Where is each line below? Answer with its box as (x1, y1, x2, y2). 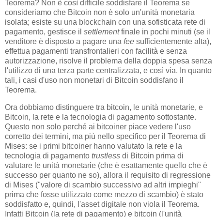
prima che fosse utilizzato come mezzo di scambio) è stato (5, 190, 203, 199)
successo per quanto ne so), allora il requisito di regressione (5, 170, 211, 179)
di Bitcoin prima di (120, 151, 184, 160)
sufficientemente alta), (134, 37, 211, 46)
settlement (84, 27, 119, 36)
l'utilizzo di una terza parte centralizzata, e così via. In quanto (5, 66, 212, 75)
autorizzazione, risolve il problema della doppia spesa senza (5, 56, 212, 65)
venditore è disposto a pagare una (5, 37, 124, 46)
